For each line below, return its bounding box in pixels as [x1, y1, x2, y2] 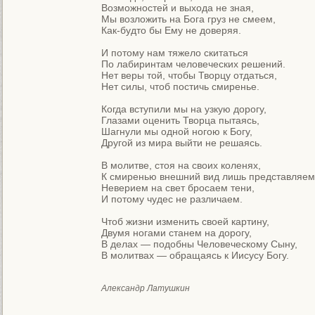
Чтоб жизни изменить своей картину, [101, 216, 269, 227]
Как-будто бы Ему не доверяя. [101, 25, 241, 36]
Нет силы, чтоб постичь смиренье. [101, 81, 259, 92]
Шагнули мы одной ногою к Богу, [101, 126, 252, 137]
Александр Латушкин [101, 283, 190, 292]
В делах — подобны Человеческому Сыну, [101, 238, 297, 250]
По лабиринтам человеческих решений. [101, 58, 285, 70]
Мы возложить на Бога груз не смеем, [101, 13, 276, 25]
